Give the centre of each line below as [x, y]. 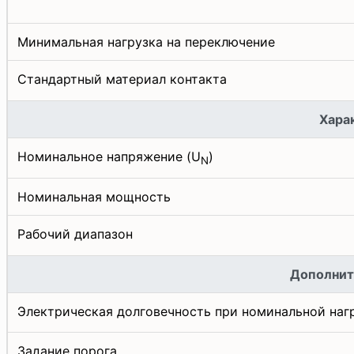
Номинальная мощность [94, 196]
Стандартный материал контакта [122, 79]
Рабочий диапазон [75, 233]
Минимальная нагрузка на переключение [146, 41]
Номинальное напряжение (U [109, 156]
